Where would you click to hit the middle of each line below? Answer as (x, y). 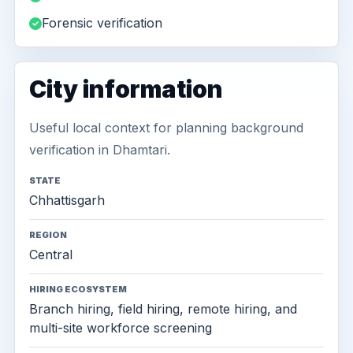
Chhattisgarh (67, 200)
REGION (48, 235)
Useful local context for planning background (166, 128)
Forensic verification (102, 23)
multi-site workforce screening (121, 328)
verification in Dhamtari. (100, 150)
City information (126, 89)
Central (51, 255)
